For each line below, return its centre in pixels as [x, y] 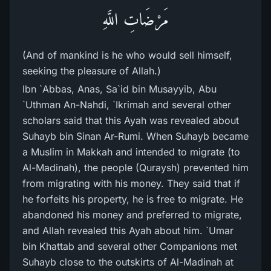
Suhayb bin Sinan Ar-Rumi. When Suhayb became [135, 136]
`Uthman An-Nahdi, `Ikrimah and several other [127, 105]
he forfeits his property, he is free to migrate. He [133, 199]
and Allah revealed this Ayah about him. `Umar [128, 230]
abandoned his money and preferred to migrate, [132, 215]
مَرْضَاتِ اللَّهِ [135, 19]
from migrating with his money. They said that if [131, 183]
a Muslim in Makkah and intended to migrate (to [131, 152]
